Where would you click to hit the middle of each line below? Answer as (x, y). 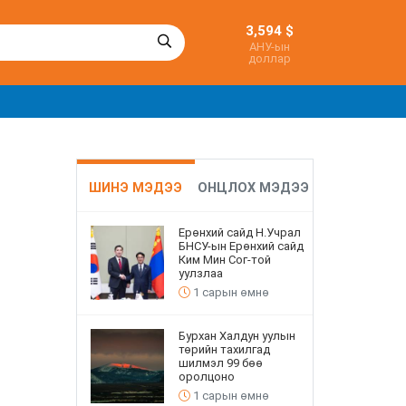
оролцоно (206, 377)
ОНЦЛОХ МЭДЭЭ (254, 188)
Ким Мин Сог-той (224, 259)
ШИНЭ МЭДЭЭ (136, 188)
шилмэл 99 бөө (220, 363)
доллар (270, 58)
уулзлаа (200, 273)
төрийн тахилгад (224, 350)
